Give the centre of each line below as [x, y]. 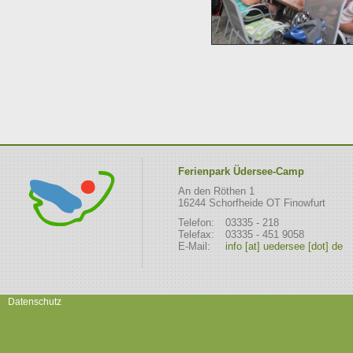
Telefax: [196, 234]
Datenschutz [35, 302]
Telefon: [196, 222]
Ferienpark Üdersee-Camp [241, 172]
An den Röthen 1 [216, 191]
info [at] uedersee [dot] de [284, 246]
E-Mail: [194, 246]
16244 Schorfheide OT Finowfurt [252, 203]
